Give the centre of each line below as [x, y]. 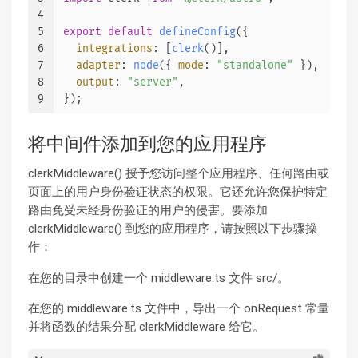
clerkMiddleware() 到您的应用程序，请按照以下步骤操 [173, 229]
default [130, 32]
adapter [98, 65]
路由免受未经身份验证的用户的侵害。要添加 [148, 211]
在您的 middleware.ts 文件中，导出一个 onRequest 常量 [179, 309]
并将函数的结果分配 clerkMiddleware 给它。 [146, 327]
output [95, 82]
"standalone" [255, 65]
